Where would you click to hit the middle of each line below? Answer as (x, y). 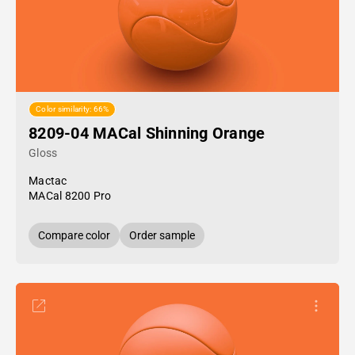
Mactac (48, 181)
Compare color (74, 235)
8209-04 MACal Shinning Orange (147, 133)
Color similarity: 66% (73, 109)
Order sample (162, 235)
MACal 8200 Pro (70, 196)
